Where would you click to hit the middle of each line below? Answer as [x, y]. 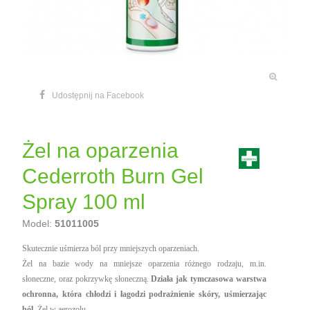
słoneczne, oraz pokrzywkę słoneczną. [87, 279]
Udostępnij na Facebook [98, 96]
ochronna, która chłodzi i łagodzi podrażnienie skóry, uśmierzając [144, 294]
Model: [37, 224]
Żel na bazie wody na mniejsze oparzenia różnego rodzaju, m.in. [144, 264]
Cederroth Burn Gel [113, 176]
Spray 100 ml [84, 202]
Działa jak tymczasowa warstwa [209, 279]
